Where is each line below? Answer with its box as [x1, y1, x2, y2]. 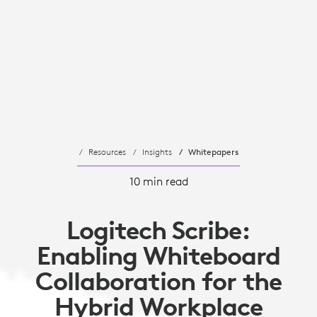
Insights [142, 145, 172, 157]
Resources [88, 145, 126, 157]
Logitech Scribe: [67, 214, 250, 246]
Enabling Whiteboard [37, 239, 280, 271]
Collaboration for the [35, 265, 282, 296]
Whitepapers [188, 146, 238, 157]
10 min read [129, 173, 188, 188]
